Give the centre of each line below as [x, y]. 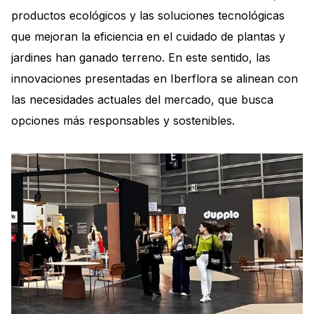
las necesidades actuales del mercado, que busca [142, 100]
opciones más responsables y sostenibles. [123, 121]
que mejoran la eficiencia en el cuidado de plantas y [148, 37]
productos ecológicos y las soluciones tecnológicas [148, 16]
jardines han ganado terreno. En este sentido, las [141, 58]
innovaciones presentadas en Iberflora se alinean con [155, 79]
